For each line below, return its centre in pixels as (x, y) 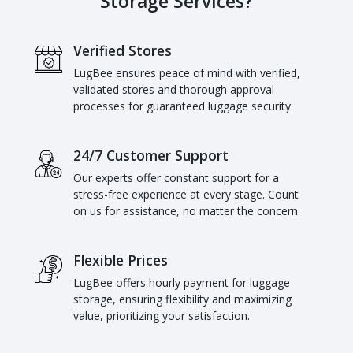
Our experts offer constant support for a (176, 177)
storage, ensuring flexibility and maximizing (183, 299)
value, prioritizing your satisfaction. (162, 315)
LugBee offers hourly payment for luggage (182, 282)
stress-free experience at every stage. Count (186, 194)
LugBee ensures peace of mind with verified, (187, 72)
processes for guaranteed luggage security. (184, 106)
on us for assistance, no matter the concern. (187, 210)
